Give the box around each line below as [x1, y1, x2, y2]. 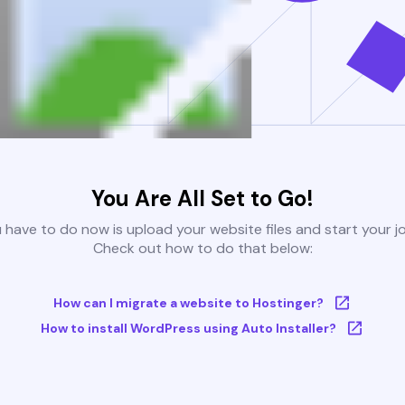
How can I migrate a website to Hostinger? [52, 295, 324, 312]
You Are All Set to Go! [91, 184, 314, 213]
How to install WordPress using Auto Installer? [40, 320, 336, 337]
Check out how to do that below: [92, 239, 313, 259]
